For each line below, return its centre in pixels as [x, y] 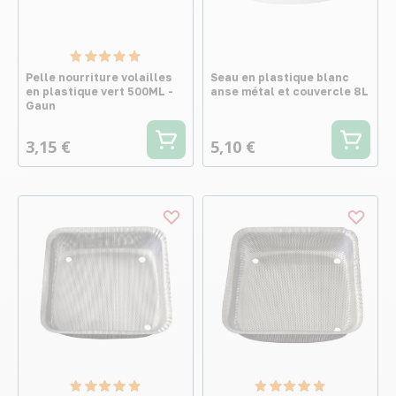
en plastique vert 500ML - [99, 91]
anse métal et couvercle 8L [289, 91]
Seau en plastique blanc [279, 77]
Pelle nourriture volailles [99, 77]
